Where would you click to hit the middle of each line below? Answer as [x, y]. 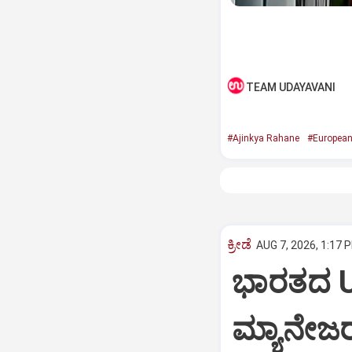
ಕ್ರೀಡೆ [239, 244]
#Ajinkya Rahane [263, 138]
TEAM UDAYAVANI [290, 87]
